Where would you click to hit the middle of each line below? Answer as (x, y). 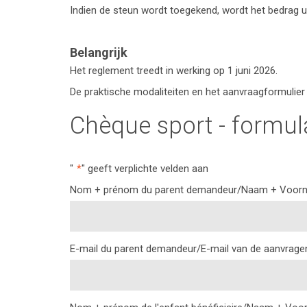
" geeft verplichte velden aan (145, 169)
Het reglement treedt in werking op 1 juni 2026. (174, 71)
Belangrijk (99, 52)
